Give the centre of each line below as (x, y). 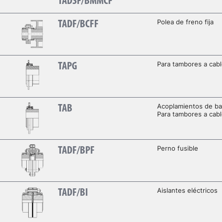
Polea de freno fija (185, 22)
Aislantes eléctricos (187, 190)
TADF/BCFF (78, 24)
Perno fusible (177, 148)
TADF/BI (73, 193)
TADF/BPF (76, 151)
